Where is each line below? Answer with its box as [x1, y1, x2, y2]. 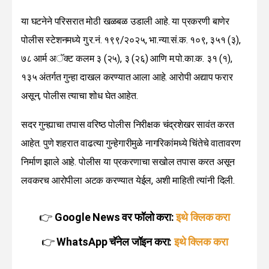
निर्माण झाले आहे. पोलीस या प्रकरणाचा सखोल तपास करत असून [21, 156, 235, 168]
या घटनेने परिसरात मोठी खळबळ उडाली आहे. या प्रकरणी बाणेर [21, 15, 229, 27]
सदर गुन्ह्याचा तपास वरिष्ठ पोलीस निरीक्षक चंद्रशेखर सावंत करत [21, 118, 234, 130]
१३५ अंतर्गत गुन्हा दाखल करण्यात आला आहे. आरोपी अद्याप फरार [21, 71, 233, 83]
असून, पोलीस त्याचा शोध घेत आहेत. [21, 89, 138, 101]
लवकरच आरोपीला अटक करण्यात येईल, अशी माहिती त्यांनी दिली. [21, 174, 235, 186]
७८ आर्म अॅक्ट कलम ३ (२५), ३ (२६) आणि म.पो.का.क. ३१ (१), [21, 52, 232, 64]
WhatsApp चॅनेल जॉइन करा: [56, 235, 172, 248]
